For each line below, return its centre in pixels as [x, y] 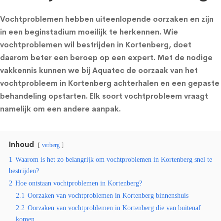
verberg [51, 145]
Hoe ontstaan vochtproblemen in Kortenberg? [79, 183]
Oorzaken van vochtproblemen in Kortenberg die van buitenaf [114, 208]
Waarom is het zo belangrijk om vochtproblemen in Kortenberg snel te [114, 160]
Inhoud [21, 144]
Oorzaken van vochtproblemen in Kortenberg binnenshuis [108, 196]
